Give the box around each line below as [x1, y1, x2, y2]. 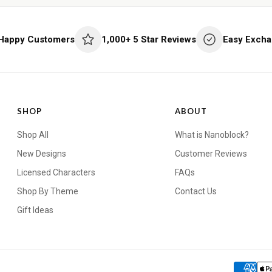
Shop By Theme [16, 186, 78, 197]
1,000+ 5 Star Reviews [101, 33, 196, 45]
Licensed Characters [16, 168, 95, 178]
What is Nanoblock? [174, 130, 249, 140]
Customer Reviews [174, 149, 247, 159]
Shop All [16, 130, 49, 140]
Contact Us [174, 186, 217, 197]
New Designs [16, 149, 66, 159]
